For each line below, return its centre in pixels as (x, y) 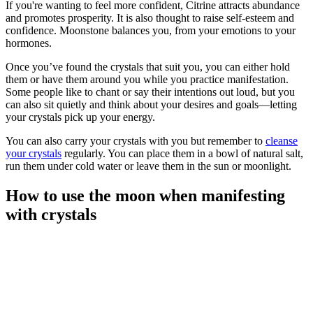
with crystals (51, 215)
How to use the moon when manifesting (145, 196)
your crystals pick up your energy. (80, 117)
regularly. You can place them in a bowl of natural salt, (182, 154)
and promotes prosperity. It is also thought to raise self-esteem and (150, 18)
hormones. (29, 43)
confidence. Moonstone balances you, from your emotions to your (151, 31)
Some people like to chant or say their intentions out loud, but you (150, 92)
